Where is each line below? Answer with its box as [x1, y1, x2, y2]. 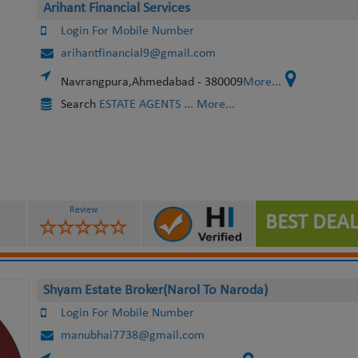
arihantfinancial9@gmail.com [60, 47, 216, 60]
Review [69, 205, 98, 215]
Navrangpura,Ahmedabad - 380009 [60, 76, 243, 89]
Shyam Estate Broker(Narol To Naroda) [42, 283, 268, 298]
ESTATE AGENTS [98, 98, 181, 111]
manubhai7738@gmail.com [60, 329, 205, 342]
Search [60, 98, 99, 111]
